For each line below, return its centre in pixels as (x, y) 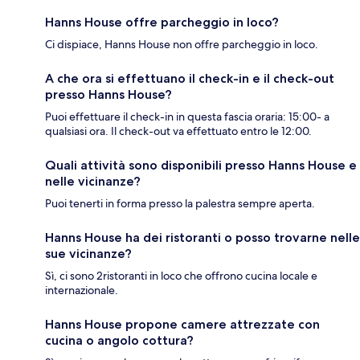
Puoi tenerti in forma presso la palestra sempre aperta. (180, 203)
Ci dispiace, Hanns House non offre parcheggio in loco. (182, 44)
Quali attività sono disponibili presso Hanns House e (201, 165)
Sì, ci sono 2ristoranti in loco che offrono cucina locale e (181, 275)
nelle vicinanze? (93, 181)
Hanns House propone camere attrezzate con (182, 324)
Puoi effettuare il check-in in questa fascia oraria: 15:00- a (187, 116)
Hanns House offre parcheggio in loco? (162, 22)
